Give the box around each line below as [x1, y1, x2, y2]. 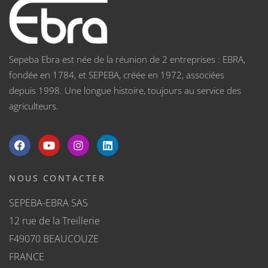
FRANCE [9, 249, 44, 263]
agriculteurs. [9, 99, 59, 112]
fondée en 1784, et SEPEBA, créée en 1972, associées [9, 68, 224, 81]
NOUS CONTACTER [9, 172, 105, 184]
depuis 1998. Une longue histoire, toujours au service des [9, 84, 241, 96]
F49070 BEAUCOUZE [9, 232, 99, 245]
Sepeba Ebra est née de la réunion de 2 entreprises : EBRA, [9, 53, 245, 65]
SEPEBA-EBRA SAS [9, 196, 88, 209]
